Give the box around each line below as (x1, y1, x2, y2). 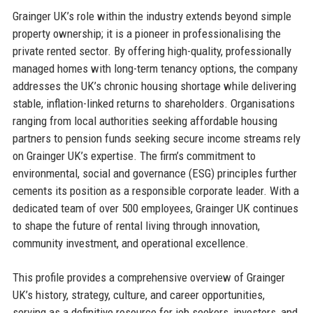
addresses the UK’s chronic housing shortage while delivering (12, 78, 296, 93)
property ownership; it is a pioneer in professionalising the (12, 26, 281, 41)
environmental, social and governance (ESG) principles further (12, 166, 297, 180)
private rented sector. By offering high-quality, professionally (12, 43, 291, 58)
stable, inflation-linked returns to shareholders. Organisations (12, 96, 295, 110)
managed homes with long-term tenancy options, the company (12, 61, 298, 75)
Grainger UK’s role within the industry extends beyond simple (12, 8, 291, 23)
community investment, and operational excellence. (12, 235, 249, 250)
